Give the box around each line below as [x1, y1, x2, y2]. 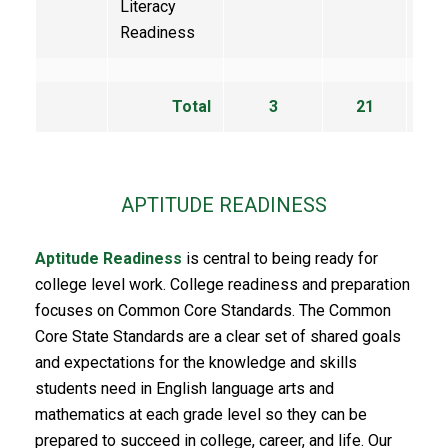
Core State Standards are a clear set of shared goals [35, 327, 401, 346]
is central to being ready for [182, 249, 378, 268]
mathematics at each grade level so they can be [35, 405, 367, 424]
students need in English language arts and [35, 379, 334, 398]
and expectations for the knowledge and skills [35, 353, 357, 372]
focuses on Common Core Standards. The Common [35, 301, 391, 320]
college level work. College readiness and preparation [35, 275, 410, 294]
